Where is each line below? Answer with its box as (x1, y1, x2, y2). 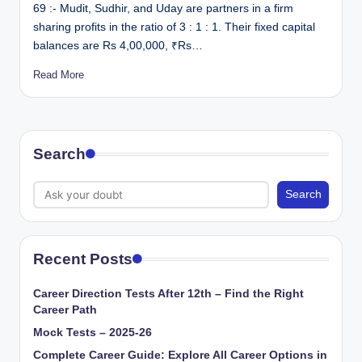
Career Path (33, 303, 97, 316)
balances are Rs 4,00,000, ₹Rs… (33, 40, 203, 53)
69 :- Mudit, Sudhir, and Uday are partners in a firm (33, 2, 293, 15)
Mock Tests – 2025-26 (33, 326, 152, 339)
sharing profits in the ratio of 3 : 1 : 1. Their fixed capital (33, 21, 315, 34)
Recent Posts (33, 250, 133, 267)
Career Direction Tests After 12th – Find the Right (33, 287, 304, 300)
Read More (33, 69, 84, 82)
